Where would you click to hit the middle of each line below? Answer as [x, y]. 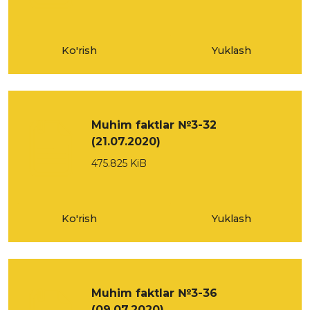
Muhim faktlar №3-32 [154, 125]
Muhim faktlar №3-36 [154, 293]
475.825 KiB [119, 163]
